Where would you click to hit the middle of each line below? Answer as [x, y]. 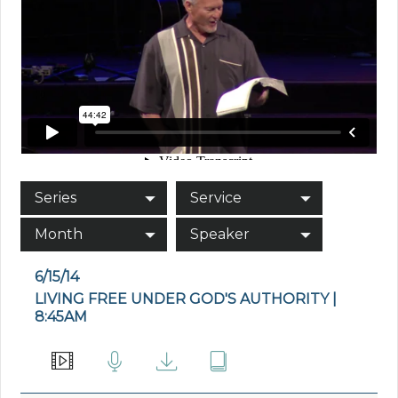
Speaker [220, 235]
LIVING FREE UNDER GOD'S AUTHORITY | [186, 299]
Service [216, 198]
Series [56, 198]
